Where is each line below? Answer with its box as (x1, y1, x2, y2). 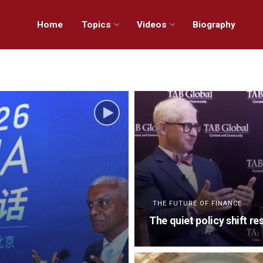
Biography (193, 19, 235, 30)
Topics (82, 19, 111, 30)
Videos (137, 19, 167, 30)
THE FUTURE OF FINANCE (153, 200, 242, 207)
